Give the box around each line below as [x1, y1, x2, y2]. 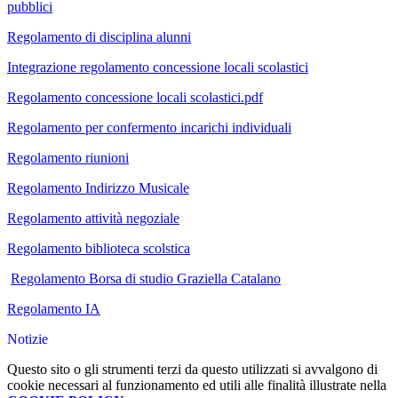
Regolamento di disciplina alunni [7, 28, 191, 44]
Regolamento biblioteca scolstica [7, 240, 190, 256]
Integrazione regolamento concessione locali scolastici [7, 59, 308, 75]
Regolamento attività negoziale [7, 210, 179, 226]
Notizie [7, 330, 48, 346]
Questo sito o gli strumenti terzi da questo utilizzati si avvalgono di [7, 361, 378, 377]
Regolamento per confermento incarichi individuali [7, 119, 291, 135]
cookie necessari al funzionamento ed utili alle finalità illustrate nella [7, 377, 386, 393]
